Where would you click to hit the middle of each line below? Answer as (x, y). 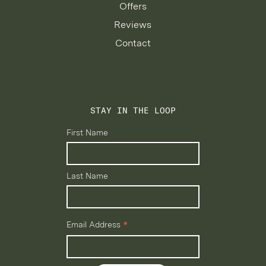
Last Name (87, 176)
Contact (133, 43)
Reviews (133, 24)
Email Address (95, 224)
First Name (87, 132)
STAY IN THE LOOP (133, 110)
